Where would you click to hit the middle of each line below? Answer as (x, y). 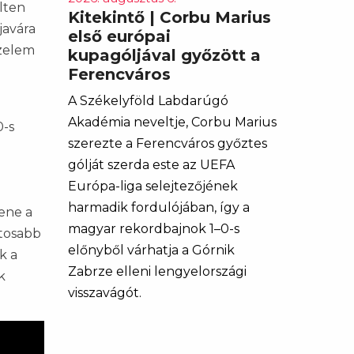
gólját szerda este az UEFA (151, 165)
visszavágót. (105, 293)
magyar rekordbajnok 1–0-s (154, 229)
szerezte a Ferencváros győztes (168, 143)
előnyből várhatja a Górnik (151, 250)
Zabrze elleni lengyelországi (157, 271)
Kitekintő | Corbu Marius (169, 17)
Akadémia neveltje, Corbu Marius (172, 122)
